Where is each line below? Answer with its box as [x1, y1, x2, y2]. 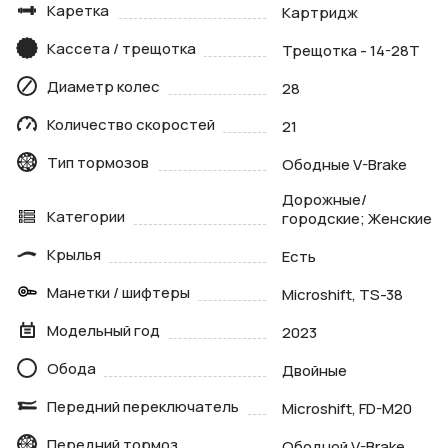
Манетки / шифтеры [47, 282, 190, 304]
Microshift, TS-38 [281, 284, 403, 306]
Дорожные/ [281, 189, 367, 211]
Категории [47, 206, 125, 228]
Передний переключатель [47, 396, 239, 418]
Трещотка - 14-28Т [281, 40, 420, 62]
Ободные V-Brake [281, 154, 407, 176]
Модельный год [47, 320, 160, 342]
